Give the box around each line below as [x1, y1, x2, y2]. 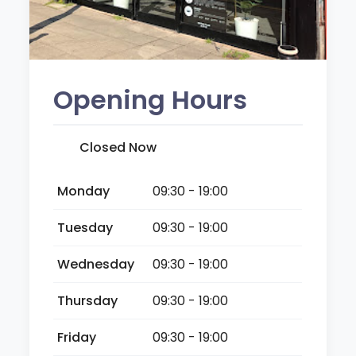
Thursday [57, 291, 118, 310]
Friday [57, 327, 97, 346]
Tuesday [57, 218, 114, 237]
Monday [57, 181, 110, 200]
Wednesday [57, 254, 135, 273]
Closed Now [79, 137, 157, 157]
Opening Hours [53, 81, 248, 118]
